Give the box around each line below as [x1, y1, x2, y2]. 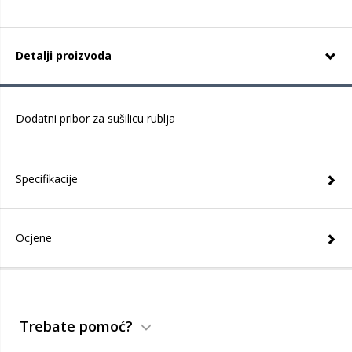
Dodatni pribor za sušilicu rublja [16, 111, 175, 126]
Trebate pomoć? [20, 317, 133, 335]
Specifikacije [16, 171, 78, 186]
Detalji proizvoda [16, 48, 112, 63]
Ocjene [16, 230, 52, 245]
